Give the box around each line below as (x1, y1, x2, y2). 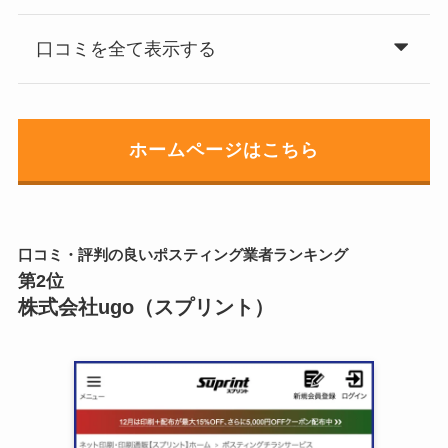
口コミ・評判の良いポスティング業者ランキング (17, 247, 348, 264)
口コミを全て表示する (35, 38, 216, 59)
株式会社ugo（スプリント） (17, 296, 274, 319)
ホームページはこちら (129, 140, 319, 161)
